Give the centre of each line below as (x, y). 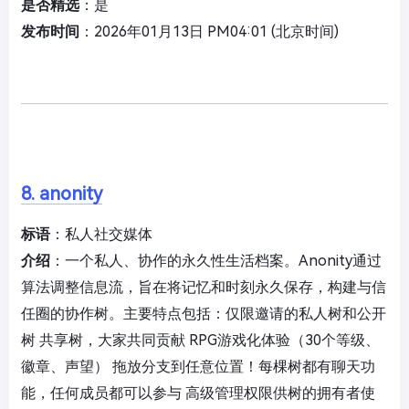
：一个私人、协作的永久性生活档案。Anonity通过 (216, 261)
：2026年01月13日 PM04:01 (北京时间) (209, 32)
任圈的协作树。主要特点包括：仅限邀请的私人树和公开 (204, 314)
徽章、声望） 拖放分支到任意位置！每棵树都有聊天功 (198, 367)
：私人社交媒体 (101, 235)
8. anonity (62, 194)
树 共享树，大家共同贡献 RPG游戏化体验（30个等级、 (200, 341)
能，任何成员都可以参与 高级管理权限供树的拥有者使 (198, 393)
